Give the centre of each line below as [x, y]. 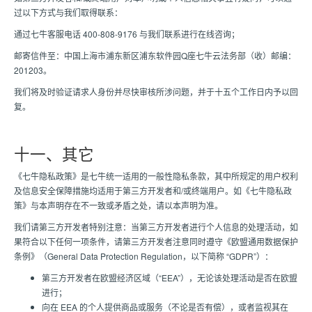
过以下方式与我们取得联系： [68, 12]
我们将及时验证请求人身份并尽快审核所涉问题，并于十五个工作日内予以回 [156, 92]
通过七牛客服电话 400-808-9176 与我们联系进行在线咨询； [127, 34]
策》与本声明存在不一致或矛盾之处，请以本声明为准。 [118, 205]
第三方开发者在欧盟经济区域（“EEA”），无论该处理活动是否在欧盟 [170, 278]
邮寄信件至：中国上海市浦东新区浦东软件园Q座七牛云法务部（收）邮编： [155, 55]
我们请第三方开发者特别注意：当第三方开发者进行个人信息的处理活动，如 [156, 227]
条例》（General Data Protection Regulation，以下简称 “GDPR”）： [143, 256]
